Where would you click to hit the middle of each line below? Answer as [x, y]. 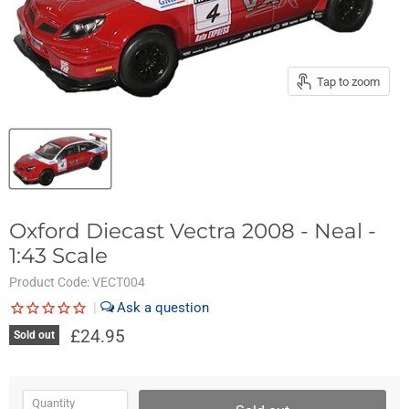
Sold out [34, 335]
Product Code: [51, 282]
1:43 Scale [58, 256]
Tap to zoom [348, 81]
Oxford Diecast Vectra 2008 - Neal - [193, 231]
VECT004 [119, 282]
